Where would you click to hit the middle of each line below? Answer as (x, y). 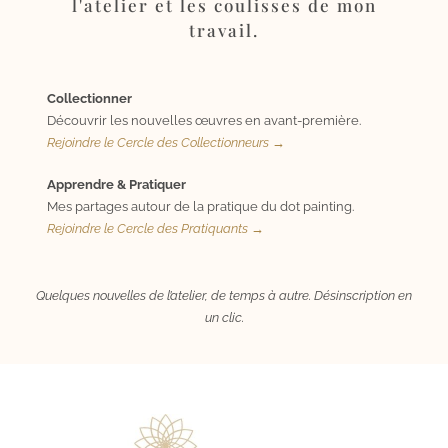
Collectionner (89, 98)
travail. (224, 29)
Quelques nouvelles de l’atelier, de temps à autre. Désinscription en (224, 295)
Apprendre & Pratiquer (116, 184)
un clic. (224, 317)
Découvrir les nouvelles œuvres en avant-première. (204, 120)
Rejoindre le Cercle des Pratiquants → (155, 228)
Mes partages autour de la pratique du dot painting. (200, 206)
